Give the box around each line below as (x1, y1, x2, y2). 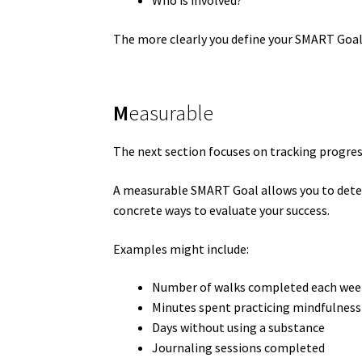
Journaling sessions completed (152, 339, 326, 356)
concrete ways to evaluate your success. (113, 202, 330, 219)
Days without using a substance (152, 319, 326, 336)
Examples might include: (113, 240, 250, 257)
